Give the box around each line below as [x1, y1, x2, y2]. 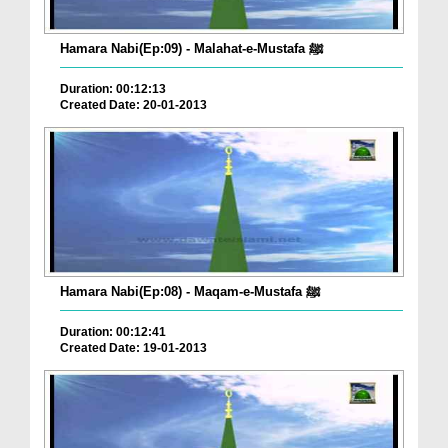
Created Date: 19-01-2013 [60, 341, 207, 356]
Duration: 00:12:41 [60, 325, 166, 340]
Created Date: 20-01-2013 [60, 98, 207, 113]
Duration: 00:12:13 [60, 82, 166, 97]
